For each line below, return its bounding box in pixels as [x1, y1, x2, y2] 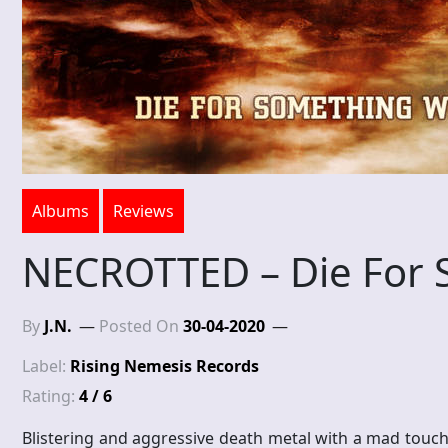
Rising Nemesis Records [70, 355, 259, 378]
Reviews [113, 200, 174, 223]
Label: [22, 355, 70, 378]
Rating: [22, 385, 79, 408]
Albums [32, 200, 89, 223]
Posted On [99, 315, 183, 338]
